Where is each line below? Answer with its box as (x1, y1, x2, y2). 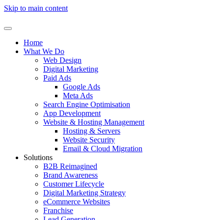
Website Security (63, 136, 115, 144)
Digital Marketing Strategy (43, 189, 126, 197)
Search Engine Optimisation (43, 100, 130, 109)
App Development (43, 109, 101, 117)
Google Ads (63, 82, 100, 91)
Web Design (43, 56, 82, 64)
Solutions (24, 153, 53, 162)
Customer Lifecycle (43, 180, 104, 188)
